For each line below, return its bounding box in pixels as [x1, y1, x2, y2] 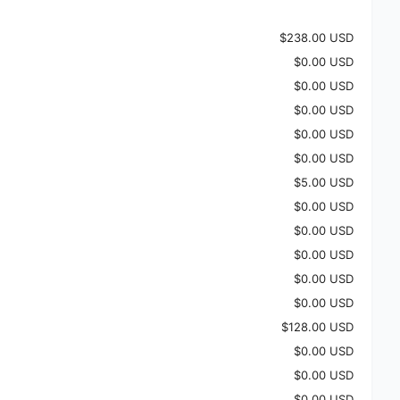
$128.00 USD [281, 320, 354, 334]
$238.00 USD [279, 30, 354, 45]
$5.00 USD [294, 175, 354, 189]
